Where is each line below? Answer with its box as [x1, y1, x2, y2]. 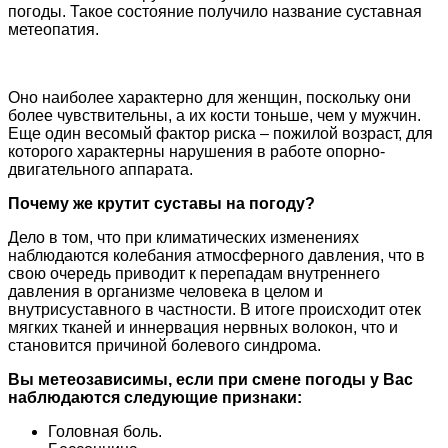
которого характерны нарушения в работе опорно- [8, 142, 385, 160]
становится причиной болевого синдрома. [8, 336, 321, 354]
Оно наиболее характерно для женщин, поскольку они [8, 88, 411, 106]
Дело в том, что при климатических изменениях [8, 228, 359, 246]
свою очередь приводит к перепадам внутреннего [8, 264, 380, 282]
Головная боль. [48, 422, 162, 440]
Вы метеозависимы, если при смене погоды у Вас [8, 370, 413, 388]
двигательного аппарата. [8, 160, 193, 178]
